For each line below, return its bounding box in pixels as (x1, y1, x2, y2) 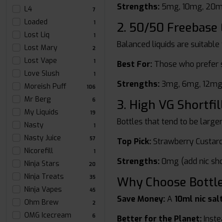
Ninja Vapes (24, 185, 62, 194)
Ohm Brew (24, 198, 58, 207)
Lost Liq (24, 30, 50, 40)
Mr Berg (24, 95, 51, 104)
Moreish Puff (24, 82, 66, 91)
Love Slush (24, 69, 59, 78)
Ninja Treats (24, 172, 64, 181)
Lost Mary (24, 43, 57, 53)
